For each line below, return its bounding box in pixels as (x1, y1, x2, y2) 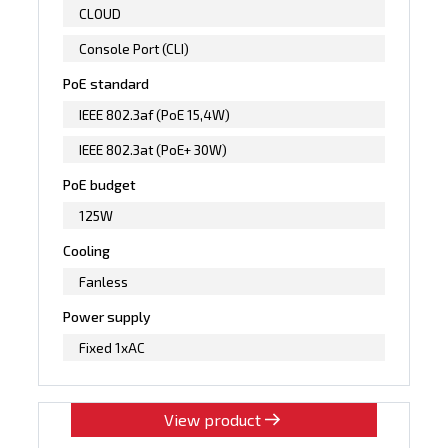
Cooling (63, 241, 111, 259)
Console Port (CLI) (79, 39, 190, 57)
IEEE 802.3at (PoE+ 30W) (79, 140, 228, 158)
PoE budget (63, 175, 137, 193)
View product (163, 409, 261, 429)
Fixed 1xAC (79, 338, 146, 356)
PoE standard (63, 74, 150, 92)
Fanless (79, 272, 129, 290)
